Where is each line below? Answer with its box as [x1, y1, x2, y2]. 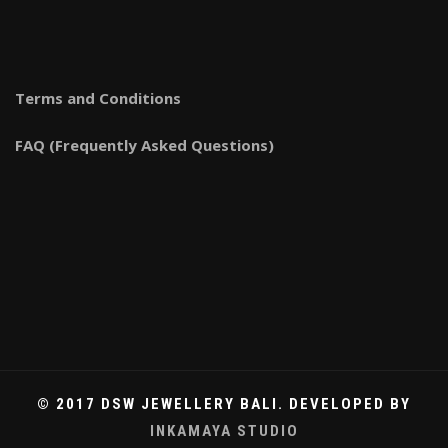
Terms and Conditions [15, 87, 181, 108]
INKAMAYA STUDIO [149, 421, 299, 440]
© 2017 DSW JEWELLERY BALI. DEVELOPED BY [37, 394, 411, 413]
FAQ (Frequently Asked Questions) [15, 134, 274, 155]
